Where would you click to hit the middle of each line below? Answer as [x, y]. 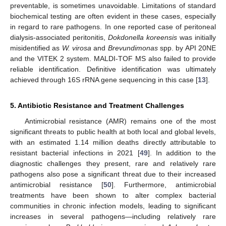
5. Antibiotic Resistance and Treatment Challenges [97, 106]
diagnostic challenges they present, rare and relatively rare [113, 164]
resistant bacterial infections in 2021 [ [75, 153]
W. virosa [77, 48]
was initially [196, 38]
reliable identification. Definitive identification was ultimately [113, 69]
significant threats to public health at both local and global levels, [113, 132]
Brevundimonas [133, 48]
